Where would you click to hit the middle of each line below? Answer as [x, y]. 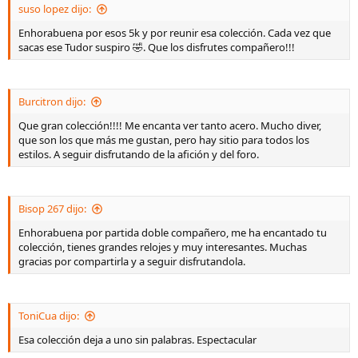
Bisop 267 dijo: [52, 209]
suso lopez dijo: [55, 9]
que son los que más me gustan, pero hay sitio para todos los [164, 140]
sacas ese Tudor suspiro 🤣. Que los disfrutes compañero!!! [157, 47]
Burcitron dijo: [52, 101]
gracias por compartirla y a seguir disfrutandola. [132, 261]
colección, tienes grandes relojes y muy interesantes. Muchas [163, 247]
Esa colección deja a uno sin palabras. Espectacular [137, 340]
